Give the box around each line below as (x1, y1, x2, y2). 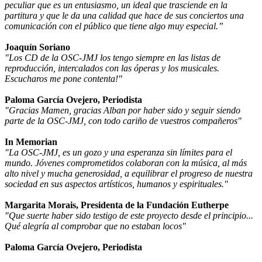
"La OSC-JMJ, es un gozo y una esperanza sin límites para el (5, 147, 232, 157)
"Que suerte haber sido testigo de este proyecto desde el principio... (5, 210, 253, 220)
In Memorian (5, 136, 57, 147)
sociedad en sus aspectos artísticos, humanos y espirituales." (5, 178, 228, 189)
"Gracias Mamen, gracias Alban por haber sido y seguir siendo (5, 105, 240, 115)
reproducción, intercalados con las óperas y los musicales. (5, 63, 219, 73)
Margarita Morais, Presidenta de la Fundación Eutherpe (5, 199, 229, 210)
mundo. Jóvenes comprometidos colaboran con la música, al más (5, 157, 247, 168)
